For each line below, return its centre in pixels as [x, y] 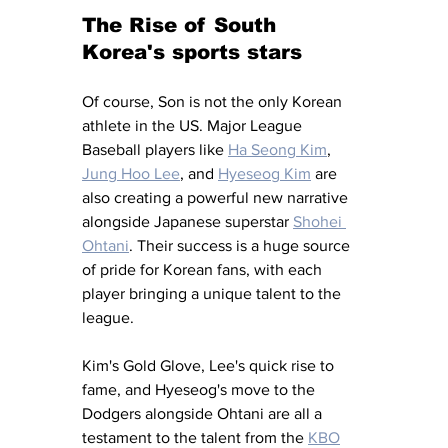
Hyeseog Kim [264, 174]
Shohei [319, 222]
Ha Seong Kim [277, 150]
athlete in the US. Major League [194, 126]
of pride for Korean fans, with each [204, 270]
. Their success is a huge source [241, 246]
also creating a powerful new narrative [217, 198]
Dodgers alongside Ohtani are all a [204, 414]
